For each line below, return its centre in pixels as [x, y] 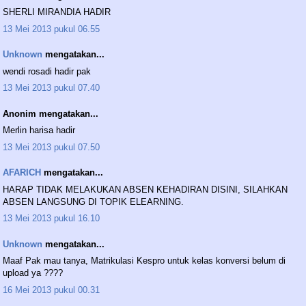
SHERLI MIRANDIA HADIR [57, 12]
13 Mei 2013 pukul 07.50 [51, 147]
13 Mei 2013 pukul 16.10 [51, 219]
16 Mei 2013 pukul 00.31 [51, 290]
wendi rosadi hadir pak [47, 71]
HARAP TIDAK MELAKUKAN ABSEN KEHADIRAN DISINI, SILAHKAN [145, 189]
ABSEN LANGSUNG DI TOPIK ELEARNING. [93, 201]
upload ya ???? [33, 273]
